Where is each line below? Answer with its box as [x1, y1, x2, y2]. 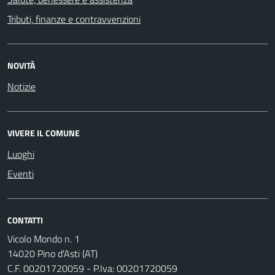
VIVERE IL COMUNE [7, 126, 80, 139]
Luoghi [7, 146, 34, 161]
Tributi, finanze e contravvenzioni [7, 11, 141, 26]
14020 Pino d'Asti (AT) [7, 246, 98, 261]
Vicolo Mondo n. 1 [7, 231, 80, 246]
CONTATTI [7, 213, 43, 227]
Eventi [7, 166, 34, 181]
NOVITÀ [7, 58, 35, 72]
